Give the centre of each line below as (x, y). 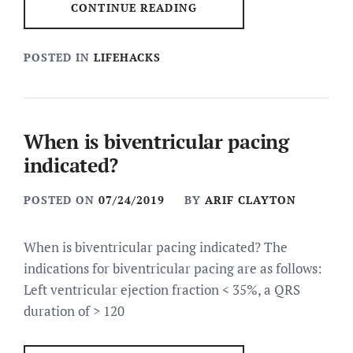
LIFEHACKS (127, 57)
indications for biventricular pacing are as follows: (173, 268)
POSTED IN (59, 57)
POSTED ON (61, 200)
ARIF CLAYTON (251, 200)
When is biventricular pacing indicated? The (156, 247)
